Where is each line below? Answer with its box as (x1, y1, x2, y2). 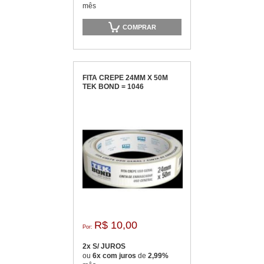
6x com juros (93, 252, 138, 260)
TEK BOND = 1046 (82, 82, 144, 91)
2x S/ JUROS (82, 242, 126, 250)
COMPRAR (123, 23, 156, 31)
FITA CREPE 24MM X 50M (82, 74, 168, 82)
